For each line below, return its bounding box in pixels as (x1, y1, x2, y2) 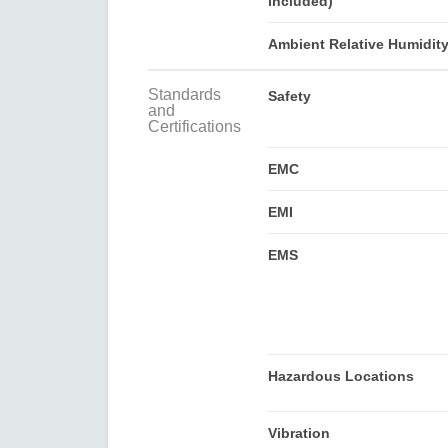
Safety (267, 87, 311, 104)
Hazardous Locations (267, 367, 414, 384)
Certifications (148, 117, 241, 135)
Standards (148, 85, 221, 103)
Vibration (267, 424, 330, 441)
